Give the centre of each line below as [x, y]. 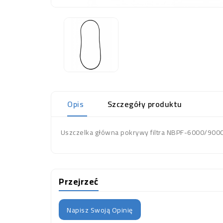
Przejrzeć [79, 181]
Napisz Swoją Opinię [100, 210]
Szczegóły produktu [145, 104]
